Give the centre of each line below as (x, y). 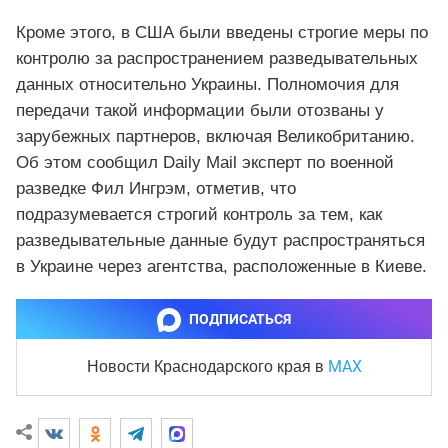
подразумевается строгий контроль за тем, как (199, 214)
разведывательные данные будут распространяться (220, 240)
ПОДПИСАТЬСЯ (240, 318)
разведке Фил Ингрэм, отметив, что (156, 188)
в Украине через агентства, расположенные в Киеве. (221, 266)
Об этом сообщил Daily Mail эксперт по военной (205, 162)
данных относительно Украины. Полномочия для (207, 84)
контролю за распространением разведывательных (217, 58)
